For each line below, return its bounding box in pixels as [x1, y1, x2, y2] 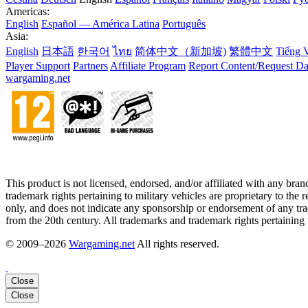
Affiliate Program [110, 59, 186, 71]
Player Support [5, 59, 70, 71]
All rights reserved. [135, 237, 219, 250]
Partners [73, 59, 108, 71]
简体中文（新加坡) [135, 45, 226, 57]
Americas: [5, 5, 49, 17]
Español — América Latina [41, 17, 159, 30]
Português [162, 17, 206, 30]
